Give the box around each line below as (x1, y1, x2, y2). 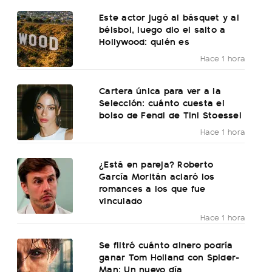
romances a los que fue (99, 181, 206, 195)
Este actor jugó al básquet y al (99, 10, 239, 24)
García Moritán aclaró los (99, 169, 215, 183)
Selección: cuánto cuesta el (99, 95, 225, 110)
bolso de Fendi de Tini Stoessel (99, 107, 242, 122)
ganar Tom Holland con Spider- (99, 250, 240, 264)
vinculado (99, 193, 143, 208)
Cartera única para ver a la (99, 83, 221, 98)
